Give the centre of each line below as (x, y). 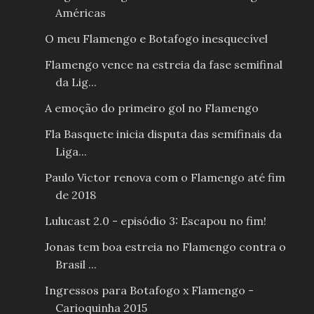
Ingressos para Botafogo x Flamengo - (149, 291)
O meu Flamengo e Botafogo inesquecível (156, 39)
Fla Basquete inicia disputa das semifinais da (163, 134)
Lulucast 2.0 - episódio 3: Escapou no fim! (155, 221)
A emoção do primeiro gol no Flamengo (151, 108)
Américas (80, 13)
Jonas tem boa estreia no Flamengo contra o (165, 247)
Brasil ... (76, 265)
